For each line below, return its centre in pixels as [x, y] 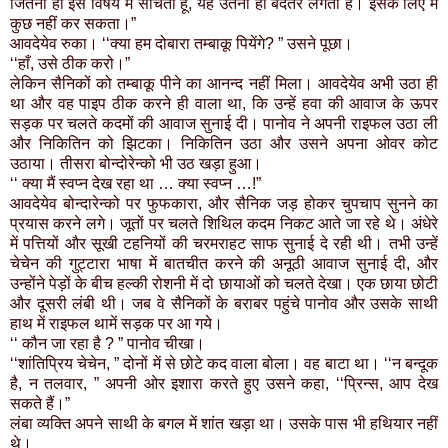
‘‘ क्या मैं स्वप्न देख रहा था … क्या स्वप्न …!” [135, 184]
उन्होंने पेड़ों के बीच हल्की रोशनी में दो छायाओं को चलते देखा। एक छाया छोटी [224, 284]
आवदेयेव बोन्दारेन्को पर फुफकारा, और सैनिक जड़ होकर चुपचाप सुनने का [224, 204]
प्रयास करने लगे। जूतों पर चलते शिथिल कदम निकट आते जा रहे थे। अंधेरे [224, 224]
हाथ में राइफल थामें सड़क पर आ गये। [116, 324]
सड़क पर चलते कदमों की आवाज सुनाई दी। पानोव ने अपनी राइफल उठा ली [224, 124]
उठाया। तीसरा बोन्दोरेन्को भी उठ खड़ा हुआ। [136, 164]
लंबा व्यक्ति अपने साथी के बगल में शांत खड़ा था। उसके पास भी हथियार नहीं [224, 424]
